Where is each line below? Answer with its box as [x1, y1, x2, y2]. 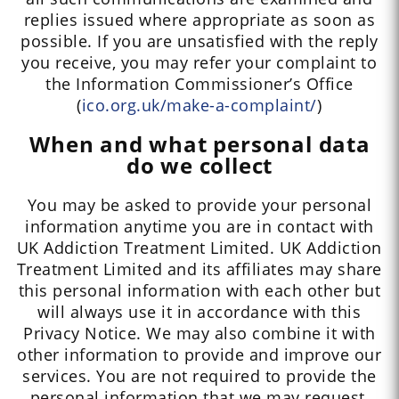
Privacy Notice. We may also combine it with [23, 322, 376, 345]
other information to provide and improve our [17, 344, 382, 366]
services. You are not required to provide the [22, 365, 377, 387]
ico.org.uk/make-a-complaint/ [81, 94, 317, 117]
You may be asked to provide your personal [27, 194, 372, 216]
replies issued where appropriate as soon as [23, 9, 376, 31]
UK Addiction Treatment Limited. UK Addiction [16, 237, 382, 259]
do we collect [126, 151, 273, 181]
